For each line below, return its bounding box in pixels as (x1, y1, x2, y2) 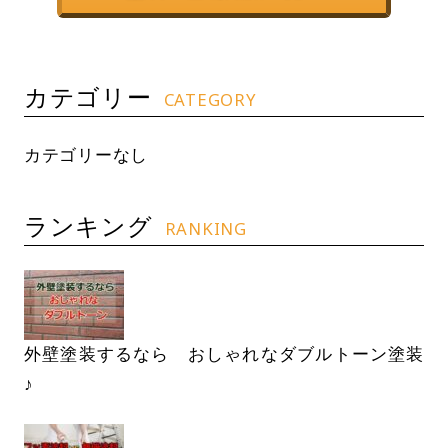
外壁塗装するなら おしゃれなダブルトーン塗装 (23, 344, 425, 364)
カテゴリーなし (23, 146, 149, 165)
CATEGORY (163, 88, 257, 112)
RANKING (164, 216, 247, 240)
